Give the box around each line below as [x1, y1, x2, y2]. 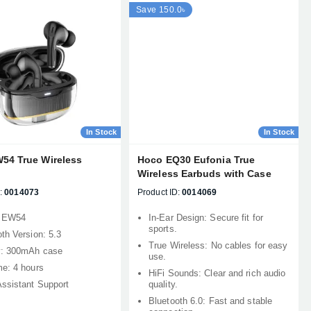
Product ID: [137, 187, 180, 197]
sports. [149, 224, 177, 234]
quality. [149, 279, 178, 289]
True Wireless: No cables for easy [149, 240, 288, 251]
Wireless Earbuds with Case [137, 168, 271, 179]
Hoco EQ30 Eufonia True [137, 154, 255, 165]
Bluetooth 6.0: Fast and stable [149, 296, 273, 306]
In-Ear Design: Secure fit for [149, 212, 263, 223]
